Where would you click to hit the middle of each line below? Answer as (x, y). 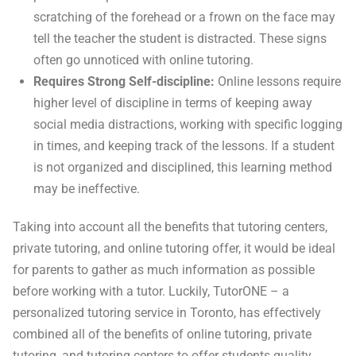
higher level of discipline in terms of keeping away (173, 103)
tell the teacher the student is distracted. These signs (180, 38)
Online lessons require (280, 81)
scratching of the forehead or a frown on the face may (185, 17)
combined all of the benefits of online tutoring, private (162, 334)
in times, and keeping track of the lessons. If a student (184, 145)
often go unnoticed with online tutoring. (144, 60)
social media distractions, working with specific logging (188, 124)
